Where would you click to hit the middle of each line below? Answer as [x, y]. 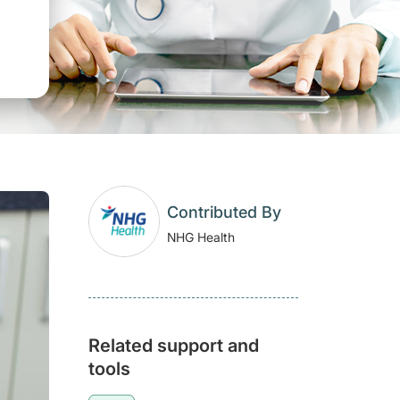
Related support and [174, 346]
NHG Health [201, 237]
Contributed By [224, 212]
